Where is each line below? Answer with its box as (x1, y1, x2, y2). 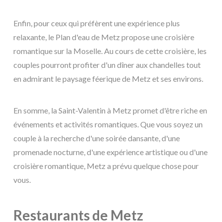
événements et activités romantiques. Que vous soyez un (13, 119, 203, 129)
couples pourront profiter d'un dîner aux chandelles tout (13, 59, 201, 69)
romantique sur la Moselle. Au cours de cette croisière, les (13, 46, 207, 55)
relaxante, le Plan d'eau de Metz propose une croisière (13, 32, 194, 42)
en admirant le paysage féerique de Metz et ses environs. (13, 73, 203, 83)
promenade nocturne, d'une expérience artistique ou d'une (13, 147, 208, 157)
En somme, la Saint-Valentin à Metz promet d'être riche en (13, 105, 207, 115)
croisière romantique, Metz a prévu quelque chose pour (13, 161, 199, 170)
